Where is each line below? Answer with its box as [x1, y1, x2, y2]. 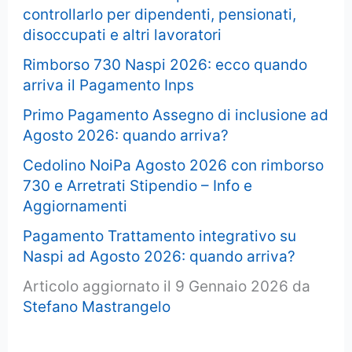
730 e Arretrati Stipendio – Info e [23, 177, 253, 196]
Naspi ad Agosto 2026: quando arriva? [23, 247, 296, 266]
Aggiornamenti [23, 197, 128, 216]
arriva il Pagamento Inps [23, 76, 195, 95]
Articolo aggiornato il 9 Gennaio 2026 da [23, 277, 311, 296]
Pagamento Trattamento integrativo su [23, 227, 297, 246]
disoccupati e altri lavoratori [23, 26, 222, 45]
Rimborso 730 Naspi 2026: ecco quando [23, 56, 308, 75]
